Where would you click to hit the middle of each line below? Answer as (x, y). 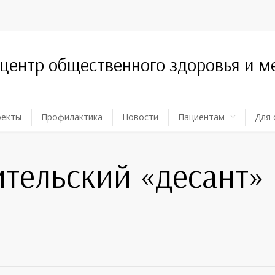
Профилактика (72, 117)
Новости (140, 117)
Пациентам (201, 117)
